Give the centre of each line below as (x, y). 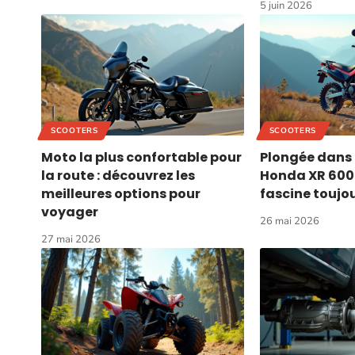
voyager (70, 212)
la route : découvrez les (118, 175)
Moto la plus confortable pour (141, 157)
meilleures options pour (121, 193)
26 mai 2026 (289, 221)
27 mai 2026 (71, 239)
